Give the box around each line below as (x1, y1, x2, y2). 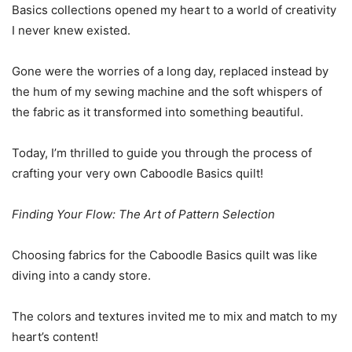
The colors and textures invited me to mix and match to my (12, 309, 337, 324)
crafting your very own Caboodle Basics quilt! (12, 166, 263, 181)
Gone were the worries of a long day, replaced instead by (12, 64, 328, 79)
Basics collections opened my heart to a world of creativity (12, 2, 336, 17)
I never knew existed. (12, 23, 130, 38)
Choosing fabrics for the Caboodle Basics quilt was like (12, 247, 317, 262)
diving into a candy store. (12, 268, 151, 283)
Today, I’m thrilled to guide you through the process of (12, 145, 312, 160)
